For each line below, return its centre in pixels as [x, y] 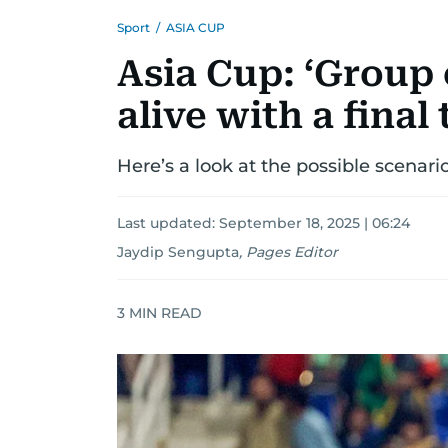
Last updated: [168, 223]
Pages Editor [292, 252]
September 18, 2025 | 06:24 [314, 223]
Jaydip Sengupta [178, 252]
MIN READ [163, 312]
